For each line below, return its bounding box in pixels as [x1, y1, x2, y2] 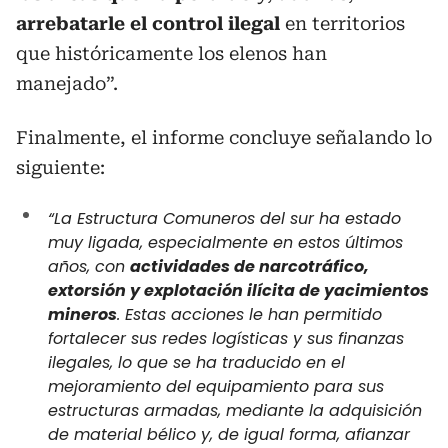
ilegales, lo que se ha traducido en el [48, 350, 345, 374]
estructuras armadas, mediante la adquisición [48, 398, 422, 422]
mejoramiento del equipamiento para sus [48, 374, 384, 398]
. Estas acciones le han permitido [117, 302, 382, 326]
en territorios [285, 12, 405, 34]
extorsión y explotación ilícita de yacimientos [48, 278, 429, 302]
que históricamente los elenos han [16, 42, 327, 64]
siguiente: [16, 156, 105, 178]
